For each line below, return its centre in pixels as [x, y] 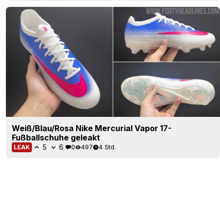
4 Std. [107, 147]
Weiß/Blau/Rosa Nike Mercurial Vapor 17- [92, 128]
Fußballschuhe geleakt [56, 137]
